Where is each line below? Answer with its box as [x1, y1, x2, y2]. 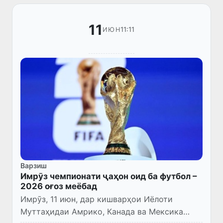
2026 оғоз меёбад [20, 181, 97, 191]
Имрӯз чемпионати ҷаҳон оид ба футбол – [20, 171, 197, 181]
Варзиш [20, 161, 47, 170]
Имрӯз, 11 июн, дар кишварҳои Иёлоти [20, 194, 173, 204]
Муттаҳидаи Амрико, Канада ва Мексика [20, 206, 183, 217]
